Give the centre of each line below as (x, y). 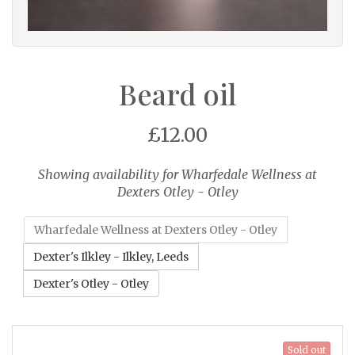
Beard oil (177, 94)
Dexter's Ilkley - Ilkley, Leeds (111, 257)
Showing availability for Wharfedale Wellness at (177, 175)
